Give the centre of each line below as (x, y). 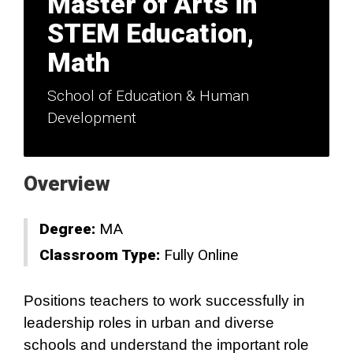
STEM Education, (150, 33)
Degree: (67, 229)
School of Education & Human (148, 96)
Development (92, 118)
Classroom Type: (100, 255)
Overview (67, 184)
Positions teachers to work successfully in (164, 301)
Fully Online (201, 255)
